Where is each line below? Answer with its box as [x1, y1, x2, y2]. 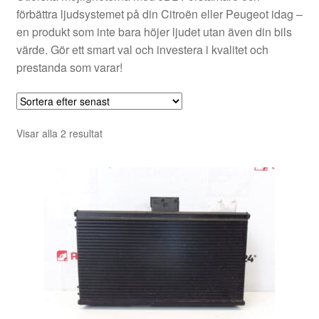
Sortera [101, 125, 135, 140]
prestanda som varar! [16, 58, 122, 75]
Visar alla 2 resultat [16, 126, 103, 141]
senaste [101, 157, 137, 172]
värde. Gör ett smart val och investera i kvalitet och [16, 41, 268, 58]
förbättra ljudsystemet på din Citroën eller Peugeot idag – [16, 5, 303, 22]
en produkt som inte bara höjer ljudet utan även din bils [16, 23, 292, 40]
